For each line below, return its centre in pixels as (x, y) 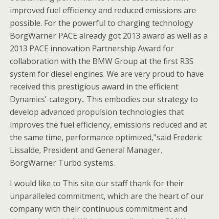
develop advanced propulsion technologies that (97, 112)
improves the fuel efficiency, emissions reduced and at (108, 125)
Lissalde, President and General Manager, (86, 150)
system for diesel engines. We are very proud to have (107, 74)
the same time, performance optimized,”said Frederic (106, 137)
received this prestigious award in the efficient (94, 87)
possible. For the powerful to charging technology (101, 23)
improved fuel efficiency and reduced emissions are (103, 10)
